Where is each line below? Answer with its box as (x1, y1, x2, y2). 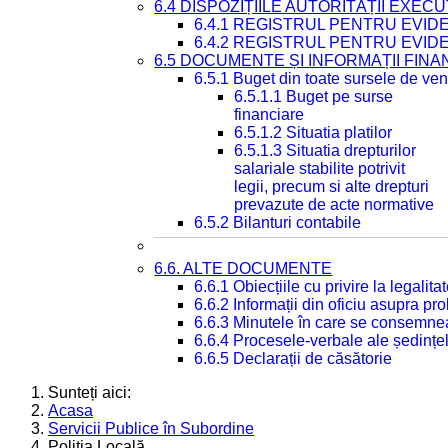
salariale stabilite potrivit (234, 160, 406, 177)
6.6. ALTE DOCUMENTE (154, 260, 333, 277)
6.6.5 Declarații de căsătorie (194, 350, 393, 367)
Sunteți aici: (48, 384, 139, 401)
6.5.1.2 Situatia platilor (234, 124, 393, 141)
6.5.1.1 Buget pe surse (234, 88, 394, 105)
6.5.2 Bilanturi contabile (194, 214, 362, 231)
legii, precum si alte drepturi (234, 178, 430, 195)
